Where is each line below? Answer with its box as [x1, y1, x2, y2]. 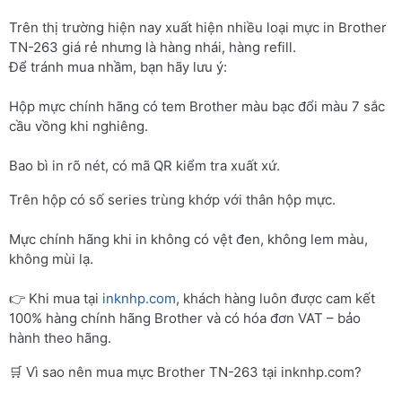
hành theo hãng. [9, 328, 111, 346]
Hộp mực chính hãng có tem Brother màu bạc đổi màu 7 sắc [9, 97, 385, 115]
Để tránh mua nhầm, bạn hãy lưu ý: [9, 57, 227, 75]
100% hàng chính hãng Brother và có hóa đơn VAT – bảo [9, 309, 361, 327]
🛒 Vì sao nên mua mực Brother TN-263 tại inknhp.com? [9, 363, 362, 380]
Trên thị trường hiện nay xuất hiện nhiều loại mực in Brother [9, 18, 387, 36]
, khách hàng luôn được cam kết [176, 289, 375, 307]
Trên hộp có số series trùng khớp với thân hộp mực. [9, 190, 336, 208]
